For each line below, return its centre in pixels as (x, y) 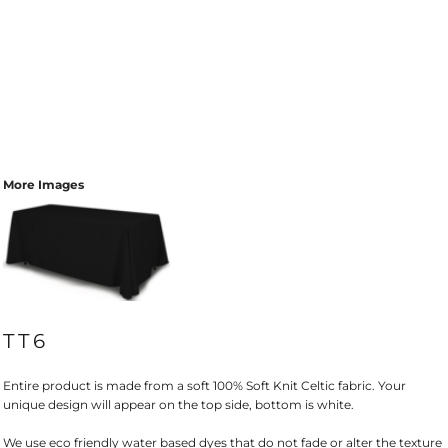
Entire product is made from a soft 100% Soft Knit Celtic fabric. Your (204, 386)
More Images (43, 185)
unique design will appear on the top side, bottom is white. (180, 405)
